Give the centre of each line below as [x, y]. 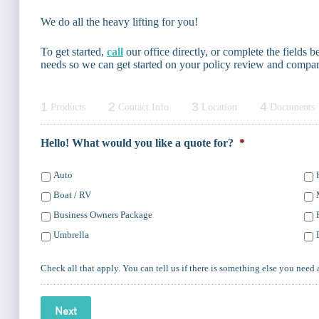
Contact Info [143, 107]
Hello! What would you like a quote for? [137, 142]
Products [68, 107]
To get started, [74, 51]
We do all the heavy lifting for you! [119, 21]
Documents [292, 107]
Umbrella [71, 235]
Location [219, 107]
